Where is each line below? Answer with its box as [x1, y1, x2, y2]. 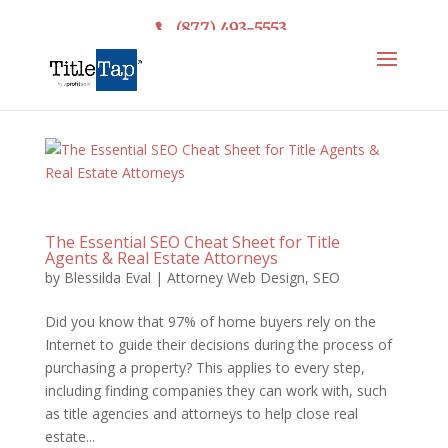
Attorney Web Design [166, 268, 305, 287]
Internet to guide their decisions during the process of [44, 335, 392, 354]
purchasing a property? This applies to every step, [44, 358, 365, 377]
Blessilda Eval [63, 268, 151, 287]
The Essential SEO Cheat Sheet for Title [44, 231, 340, 253]
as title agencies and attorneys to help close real [44, 404, 358, 423]
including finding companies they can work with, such [44, 381, 387, 400]
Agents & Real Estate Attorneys [44, 247, 278, 269]
